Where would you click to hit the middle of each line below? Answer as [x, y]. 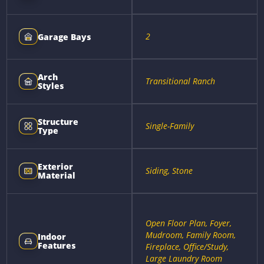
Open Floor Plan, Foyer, [189, 223]
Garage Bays [65, 37]
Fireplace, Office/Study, [187, 246]
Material [57, 176]
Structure [58, 122]
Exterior [56, 167]
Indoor [52, 237]
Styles [51, 86]
